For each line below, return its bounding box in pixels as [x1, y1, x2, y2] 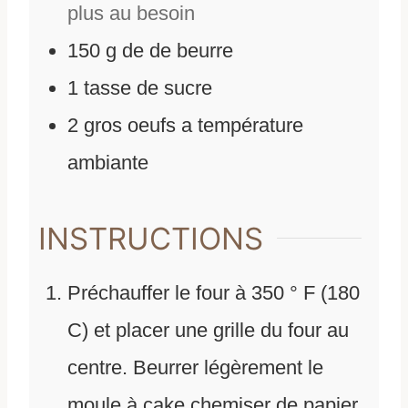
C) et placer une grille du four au [67, 319, 349, 342]
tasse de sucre [84, 76, 212, 100]
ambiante [67, 151, 148, 175]
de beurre [149, 39, 233, 63]
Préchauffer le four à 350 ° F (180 [67, 281, 360, 305]
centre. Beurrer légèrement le [67, 356, 323, 380]
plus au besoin [67, 2, 195, 25]
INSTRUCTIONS [38, 219, 263, 257]
